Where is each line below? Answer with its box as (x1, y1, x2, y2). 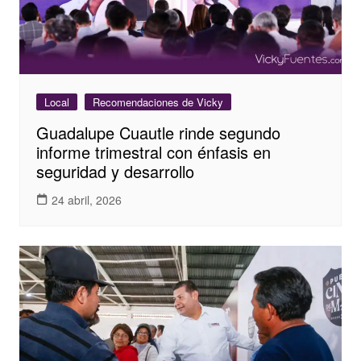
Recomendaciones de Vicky (92, 94, 223, 110)
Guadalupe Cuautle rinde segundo (35, 121, 280, 145)
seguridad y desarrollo (35, 160, 194, 184)
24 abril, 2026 (51, 191, 122, 208)
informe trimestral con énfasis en (35, 140, 271, 164)
